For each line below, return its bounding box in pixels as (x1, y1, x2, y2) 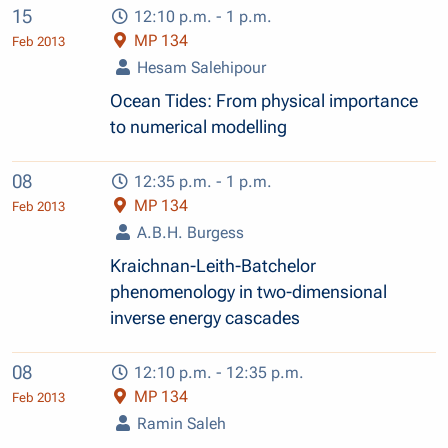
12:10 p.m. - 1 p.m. (130, 6, 273, 26)
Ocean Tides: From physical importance (110, 90, 419, 111)
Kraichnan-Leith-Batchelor (110, 255, 317, 276)
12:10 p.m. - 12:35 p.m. (130, 362, 305, 382)
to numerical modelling (110, 116, 288, 137)
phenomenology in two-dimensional (110, 281, 388, 302)
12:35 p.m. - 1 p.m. (130, 171, 273, 191)
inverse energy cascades (110, 307, 301, 328)
